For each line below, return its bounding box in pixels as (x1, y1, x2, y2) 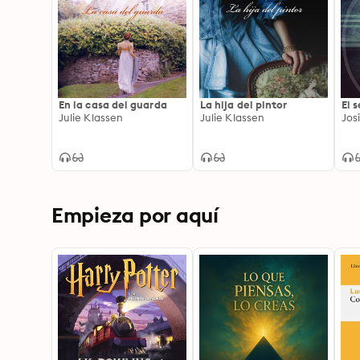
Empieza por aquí (51, 202, 219, 228)
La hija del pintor (200, 98, 288, 111)
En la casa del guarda (59, 98, 167, 111)
